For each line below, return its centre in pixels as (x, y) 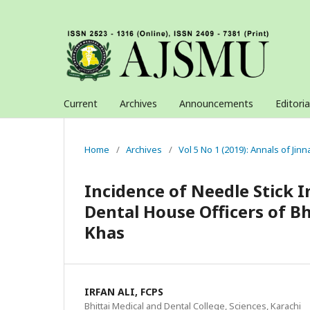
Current (81, 103)
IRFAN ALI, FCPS (124, 292)
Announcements (216, 103)
